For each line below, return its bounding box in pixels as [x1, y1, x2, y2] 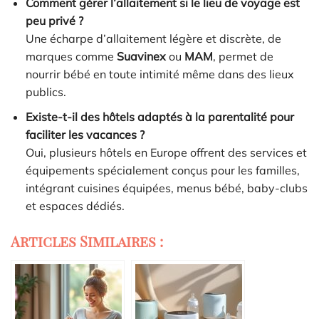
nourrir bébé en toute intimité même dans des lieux [25, 67, 294, 82]
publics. [25, 85, 66, 100]
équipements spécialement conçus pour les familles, [25, 163, 300, 178]
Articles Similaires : [11, 231, 163, 251]
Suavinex [116, 49, 166, 64]
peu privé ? [25, 14, 83, 28]
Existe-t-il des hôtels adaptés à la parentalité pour [25, 110, 294, 125]
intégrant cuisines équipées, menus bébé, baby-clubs [25, 181, 308, 196]
